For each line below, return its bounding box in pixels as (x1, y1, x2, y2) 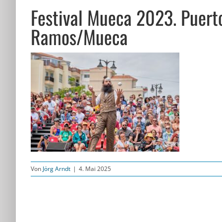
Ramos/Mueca (31, 23, 128, 51)
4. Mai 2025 (79, 165, 111, 173)
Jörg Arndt (43, 165, 70, 173)
